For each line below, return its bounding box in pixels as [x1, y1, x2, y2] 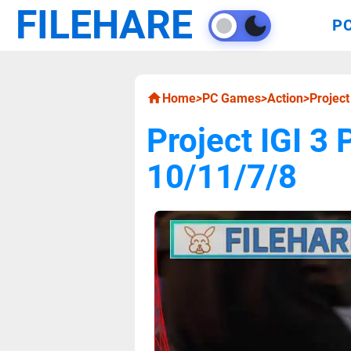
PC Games [202, 91, 261, 106]
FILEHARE [16, 2, 193, 48]
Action [267, 91, 303, 106]
